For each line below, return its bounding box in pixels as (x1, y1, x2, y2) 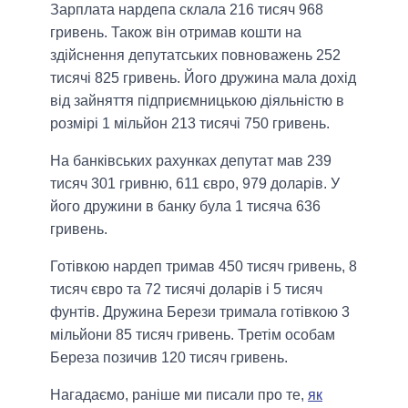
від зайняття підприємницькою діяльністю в (50, 92, 344, 108)
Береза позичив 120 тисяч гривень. (50, 349, 288, 365)
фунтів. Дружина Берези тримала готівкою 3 (50, 303, 350, 320)
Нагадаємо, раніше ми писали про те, (50, 386, 308, 403)
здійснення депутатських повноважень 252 (50, 46, 341, 63)
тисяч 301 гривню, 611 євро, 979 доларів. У (50, 175, 340, 191)
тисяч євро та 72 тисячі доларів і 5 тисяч (50, 280, 322, 297)
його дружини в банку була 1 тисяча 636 (50, 198, 321, 214)
